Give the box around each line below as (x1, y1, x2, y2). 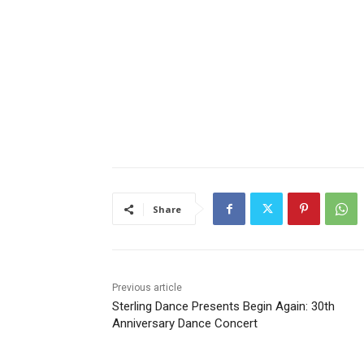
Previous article (106, 282, 176, 294)
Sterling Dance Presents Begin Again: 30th (106, 299, 329, 314)
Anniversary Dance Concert (106, 316, 252, 331)
